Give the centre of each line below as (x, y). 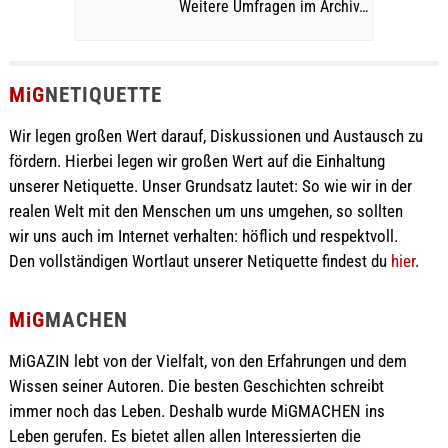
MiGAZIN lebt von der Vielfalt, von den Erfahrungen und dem (207, 361)
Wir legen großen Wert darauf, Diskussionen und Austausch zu (215, 136)
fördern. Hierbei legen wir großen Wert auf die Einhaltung (196, 161)
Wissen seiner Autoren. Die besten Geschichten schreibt (196, 386)
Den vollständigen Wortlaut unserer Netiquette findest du (199, 261)
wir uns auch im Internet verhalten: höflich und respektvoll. (203, 236)
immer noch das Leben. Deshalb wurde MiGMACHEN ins (196, 411)
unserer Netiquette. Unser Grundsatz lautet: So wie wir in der (210, 186)
